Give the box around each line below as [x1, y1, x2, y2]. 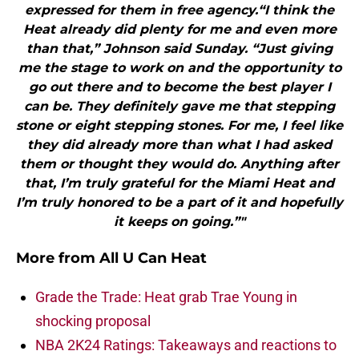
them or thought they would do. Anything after [20, 156, 339, 172]
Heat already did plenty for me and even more [22, 22, 337, 38]
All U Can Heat [99, 249, 207, 268]
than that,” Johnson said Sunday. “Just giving [26, 41, 333, 57]
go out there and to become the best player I [28, 79, 331, 95]
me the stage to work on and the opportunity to [18, 60, 341, 76]
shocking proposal [35, 313, 151, 330]
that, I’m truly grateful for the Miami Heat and [25, 175, 334, 192]
